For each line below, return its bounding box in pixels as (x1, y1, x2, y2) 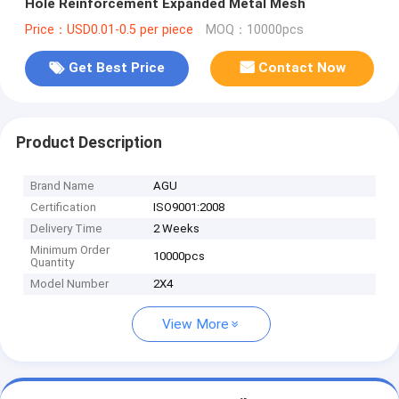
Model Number (30, 277, 110, 291)
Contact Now (258, 60, 346, 77)
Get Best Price (68, 60, 165, 77)
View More (162, 316, 229, 333)
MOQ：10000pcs (205, 21, 304, 37)
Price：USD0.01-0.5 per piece (24, 21, 193, 37)
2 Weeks (153, 222, 200, 236)
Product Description (15, 133, 162, 151)
